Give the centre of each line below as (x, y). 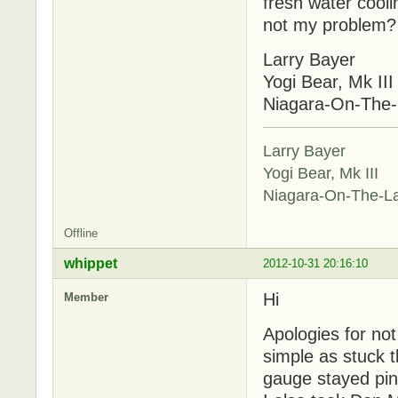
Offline (81, 234)
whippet (91, 264)
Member (86, 298)
